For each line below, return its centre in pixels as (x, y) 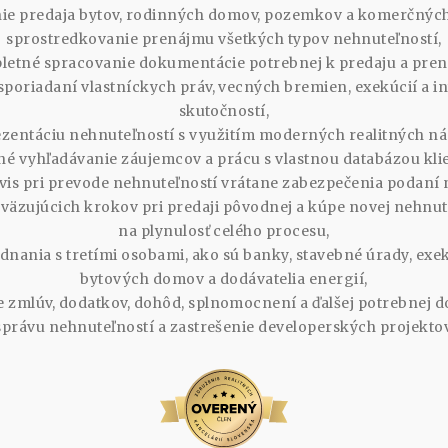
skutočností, (224, 110)
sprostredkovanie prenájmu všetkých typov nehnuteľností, (224, 38)
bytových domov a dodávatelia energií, (224, 278)
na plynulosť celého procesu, (224, 230)
